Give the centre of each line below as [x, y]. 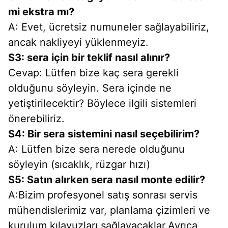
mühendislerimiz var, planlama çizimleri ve [109, 210]
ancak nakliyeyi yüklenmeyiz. [78, 42]
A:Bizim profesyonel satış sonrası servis [103, 195]
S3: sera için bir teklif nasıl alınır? [89, 58]
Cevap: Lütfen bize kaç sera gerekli [93, 73]
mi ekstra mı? [41, 12]
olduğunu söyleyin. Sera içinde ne [90, 88]
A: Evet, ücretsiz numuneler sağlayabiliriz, [109, 27]
